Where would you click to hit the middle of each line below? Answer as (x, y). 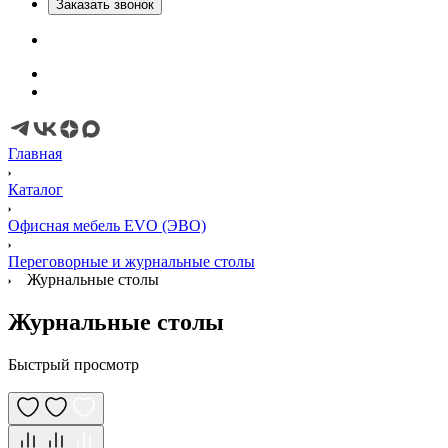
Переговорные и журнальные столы (131, 261)
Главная (35, 153)
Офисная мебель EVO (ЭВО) (107, 225)
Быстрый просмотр (73, 364)
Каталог (35, 189)
